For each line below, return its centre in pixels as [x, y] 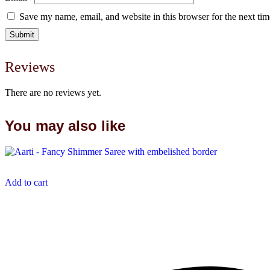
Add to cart [26, 182]
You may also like [65, 125]
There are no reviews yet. [53, 92]
